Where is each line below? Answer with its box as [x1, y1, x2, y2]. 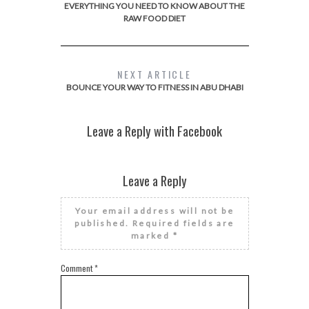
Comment [60, 262, 94, 275]
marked [130, 230, 173, 241]
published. [74, 218, 130, 229]
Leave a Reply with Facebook [87, 121, 222, 141]
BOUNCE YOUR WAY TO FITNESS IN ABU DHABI [66, 82, 243, 93]
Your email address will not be [75, 206, 234, 217]
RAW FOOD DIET [123, 13, 186, 24]
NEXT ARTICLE [117, 67, 192, 82]
